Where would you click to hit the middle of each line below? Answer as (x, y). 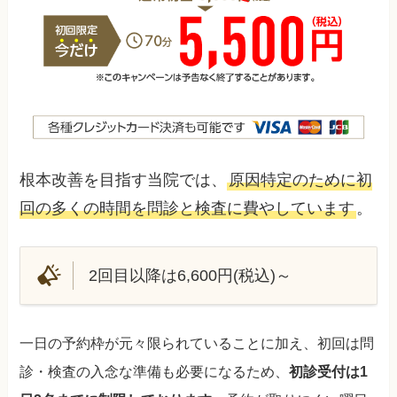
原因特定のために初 (301, 180)
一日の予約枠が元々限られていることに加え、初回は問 (197, 343)
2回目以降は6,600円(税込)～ (190, 275)
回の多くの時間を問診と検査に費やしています (187, 209)
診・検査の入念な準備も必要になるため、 (155, 371)
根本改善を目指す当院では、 (124, 180)
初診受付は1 (329, 371)
